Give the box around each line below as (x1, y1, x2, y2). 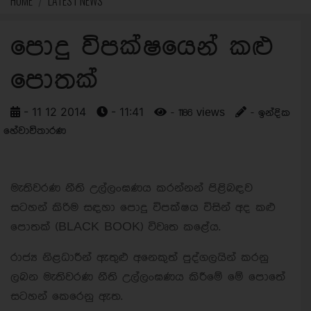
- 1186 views (167, 108, 225, 119)
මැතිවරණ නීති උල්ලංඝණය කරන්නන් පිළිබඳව (10, 182, 253, 194)
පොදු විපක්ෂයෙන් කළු (10, 33, 274, 62)
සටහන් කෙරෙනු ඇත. (10, 290, 123, 303)
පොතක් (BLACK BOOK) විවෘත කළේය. (10, 221, 221, 233)
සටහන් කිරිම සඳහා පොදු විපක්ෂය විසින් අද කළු (10, 201, 276, 214)
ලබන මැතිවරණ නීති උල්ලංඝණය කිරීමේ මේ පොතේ (10, 271, 285, 283)
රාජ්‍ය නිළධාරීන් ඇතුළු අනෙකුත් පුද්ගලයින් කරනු (10, 251, 269, 264)
